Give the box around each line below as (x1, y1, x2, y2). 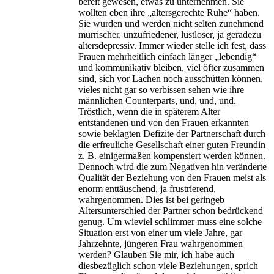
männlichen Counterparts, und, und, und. (78, 95, 236, 106)
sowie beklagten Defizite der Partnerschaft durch (78, 128, 265, 139)
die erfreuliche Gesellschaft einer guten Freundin (78, 139, 265, 150)
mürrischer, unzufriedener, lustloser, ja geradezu (78, 29, 261, 40)
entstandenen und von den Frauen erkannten (78, 117, 249, 128)
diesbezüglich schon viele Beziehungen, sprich (78, 260, 258, 271)
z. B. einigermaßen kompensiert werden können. (78, 150, 265, 161)
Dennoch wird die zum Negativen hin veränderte (78, 161, 267, 172)
